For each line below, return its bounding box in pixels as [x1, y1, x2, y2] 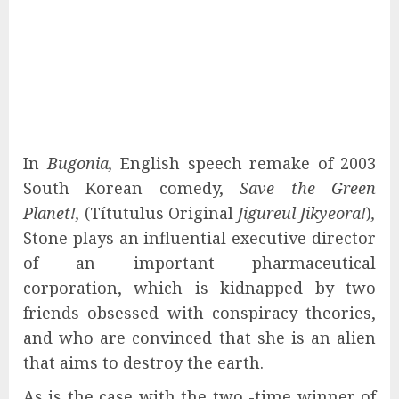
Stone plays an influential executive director [23, 226, 376, 248]
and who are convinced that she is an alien [23, 326, 376, 348]
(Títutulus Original [80, 201, 238, 224]
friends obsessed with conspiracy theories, [23, 301, 376, 323]
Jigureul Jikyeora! [238, 201, 366, 224]
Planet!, [23, 201, 80, 224]
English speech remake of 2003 [120, 151, 376, 174]
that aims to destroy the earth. [23, 351, 264, 373]
